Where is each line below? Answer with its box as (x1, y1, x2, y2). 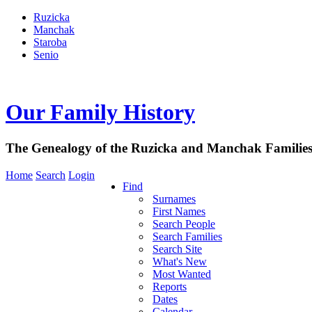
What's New (153, 255, 207, 267)
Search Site (153, 242, 202, 255)
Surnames (153, 192, 196, 205)
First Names (153, 205, 205, 217)
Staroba (33, 36, 67, 48)
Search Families (153, 230, 222, 242)
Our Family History (6, 100, 195, 125)
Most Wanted (153, 267, 211, 280)
